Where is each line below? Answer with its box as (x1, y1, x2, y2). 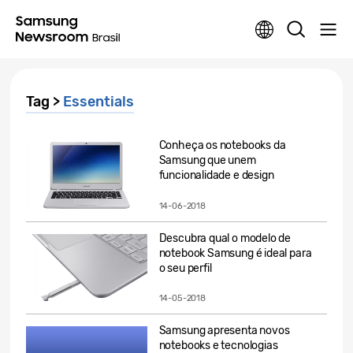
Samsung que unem (158, 154, 256, 167)
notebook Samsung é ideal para (158, 246, 312, 260)
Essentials (63, 93, 134, 110)
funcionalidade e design (158, 169, 274, 182)
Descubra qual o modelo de (158, 231, 292, 245)
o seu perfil (158, 261, 212, 275)
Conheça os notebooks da (158, 139, 286, 152)
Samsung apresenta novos (158, 324, 290, 338)
